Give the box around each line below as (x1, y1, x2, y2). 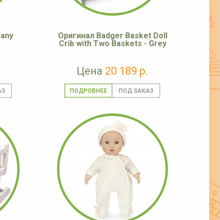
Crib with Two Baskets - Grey (58, 39, 166, 49)
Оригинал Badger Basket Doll (57, 31, 167, 41)
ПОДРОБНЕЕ (69, 87, 107, 95)
